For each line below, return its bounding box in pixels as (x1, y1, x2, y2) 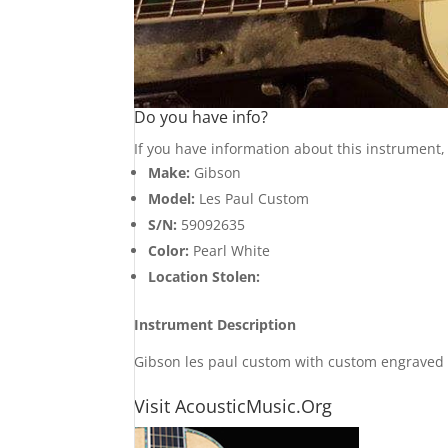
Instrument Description (134, 314, 297, 334)
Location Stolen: (148, 266, 261, 286)
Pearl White (189, 240, 271, 260)
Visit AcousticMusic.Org (134, 393, 333, 418)
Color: (148, 240, 190, 260)
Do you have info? (134, 105, 269, 128)
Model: (148, 188, 196, 208)
